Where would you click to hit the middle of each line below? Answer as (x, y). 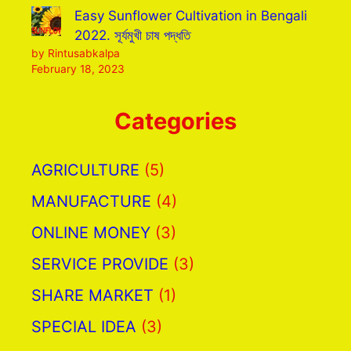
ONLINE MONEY (91, 232)
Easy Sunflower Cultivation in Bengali (191, 15)
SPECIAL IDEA (84, 326)
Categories (175, 121)
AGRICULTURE (85, 170)
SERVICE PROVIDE (100, 264)
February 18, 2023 (78, 69)
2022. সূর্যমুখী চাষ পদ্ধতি (132, 35)
